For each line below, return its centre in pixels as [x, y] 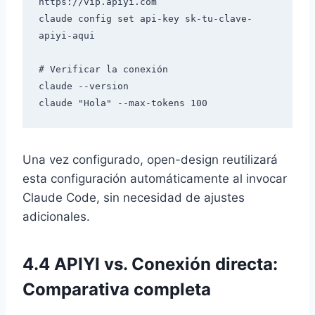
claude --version [83, 86]
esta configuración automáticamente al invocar [155, 179]
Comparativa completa [117, 290]
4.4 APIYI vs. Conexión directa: [150, 264]
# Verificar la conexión [103, 69]
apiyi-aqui [66, 35]
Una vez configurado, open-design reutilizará [150, 160]
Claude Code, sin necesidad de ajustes [134, 198]
